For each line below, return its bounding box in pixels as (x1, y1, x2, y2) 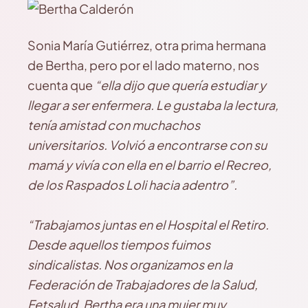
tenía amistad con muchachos (27, 117, 200, 133)
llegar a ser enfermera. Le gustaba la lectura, (27, 97, 278, 113)
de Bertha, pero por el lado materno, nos (27, 57, 259, 73)
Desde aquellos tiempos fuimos (27, 236, 210, 252)
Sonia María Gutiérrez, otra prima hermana (27, 37, 266, 53)
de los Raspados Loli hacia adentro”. (27, 177, 237, 192)
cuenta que (27, 77, 95, 93)
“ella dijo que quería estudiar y (95, 77, 266, 93)
